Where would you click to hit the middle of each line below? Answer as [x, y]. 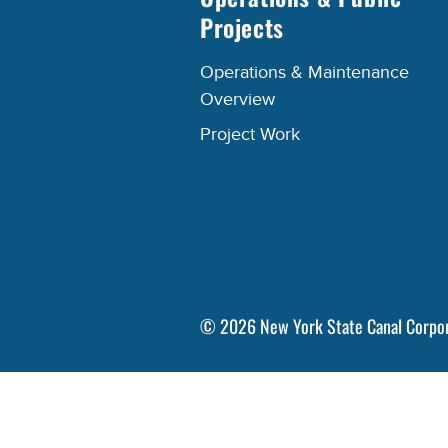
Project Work [250, 135]
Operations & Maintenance [304, 73]
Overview [237, 100]
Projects [242, 27]
